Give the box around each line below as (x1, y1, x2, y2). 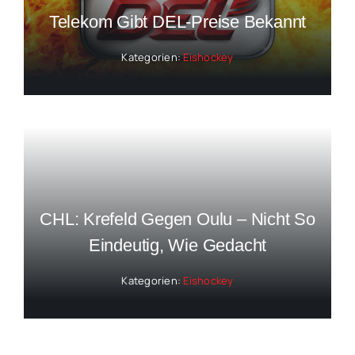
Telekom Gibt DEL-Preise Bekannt (48, 12, 307, 32)
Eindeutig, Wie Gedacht (88, 235, 267, 255)
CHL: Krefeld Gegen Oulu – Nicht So (40, 208, 315, 229)
